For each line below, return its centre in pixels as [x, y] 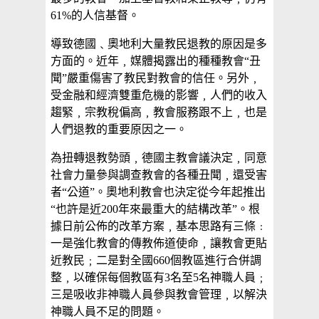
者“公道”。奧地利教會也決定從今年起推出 [158, 192]
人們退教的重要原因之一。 [119, 130]
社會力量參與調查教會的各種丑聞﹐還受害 [159, 175]
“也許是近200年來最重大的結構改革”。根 [155, 209]
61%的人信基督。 [95, 16]
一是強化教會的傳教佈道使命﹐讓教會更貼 [159, 244]
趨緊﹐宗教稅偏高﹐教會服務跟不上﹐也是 [159, 113]
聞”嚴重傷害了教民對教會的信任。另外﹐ [156, 78]
